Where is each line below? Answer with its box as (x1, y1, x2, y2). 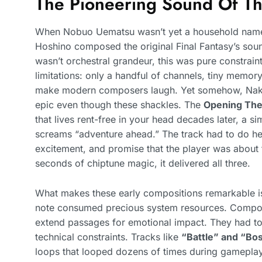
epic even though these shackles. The (35, 98, 204, 111)
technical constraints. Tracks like (35, 230, 181, 243)
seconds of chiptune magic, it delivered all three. (35, 157, 250, 169)
